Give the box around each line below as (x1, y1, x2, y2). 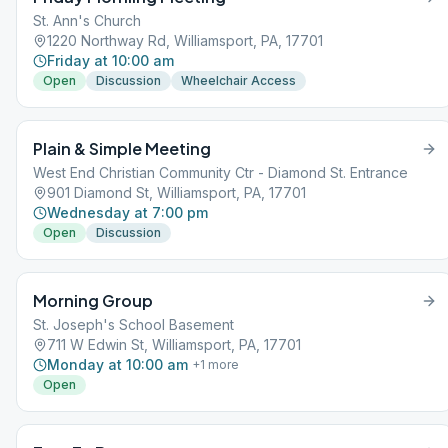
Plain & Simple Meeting (33, 138, 211, 159)
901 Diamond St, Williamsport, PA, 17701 (47, 184, 306, 201)
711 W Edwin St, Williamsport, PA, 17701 (47, 336, 301, 353)
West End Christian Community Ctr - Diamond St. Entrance (33, 164, 408, 181)
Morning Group (33, 290, 153, 311)
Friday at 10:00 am (47, 52, 174, 69)
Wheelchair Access (181, 73, 296, 88)
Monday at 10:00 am (47, 356, 188, 373)
